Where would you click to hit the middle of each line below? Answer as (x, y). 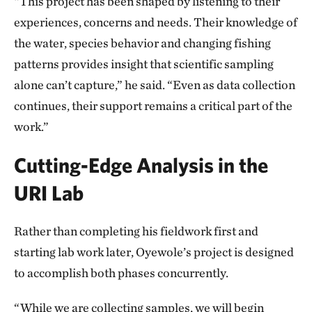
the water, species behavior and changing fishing (142, 42)
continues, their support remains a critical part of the (153, 105)
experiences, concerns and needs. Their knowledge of (156, 22)
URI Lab (49, 192)
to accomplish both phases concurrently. (121, 272)
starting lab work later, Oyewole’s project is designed (154, 251)
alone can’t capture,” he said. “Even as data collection (155, 84)
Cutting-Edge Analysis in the (141, 164)
